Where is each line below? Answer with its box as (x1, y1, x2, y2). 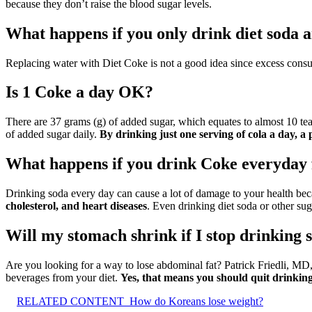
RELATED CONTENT (17, 295, 124, 307)
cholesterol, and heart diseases (6, 200, 147, 212)
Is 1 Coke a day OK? (6, 83, 153, 102)
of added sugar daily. (6, 128, 100, 141)
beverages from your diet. (6, 271, 120, 283)
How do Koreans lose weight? (130, 295, 263, 307)
